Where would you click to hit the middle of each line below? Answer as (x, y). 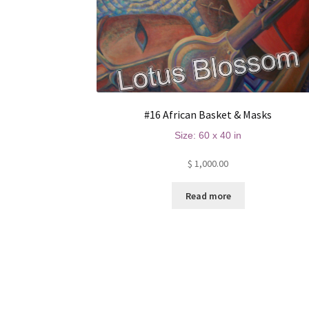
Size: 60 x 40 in (208, 135)
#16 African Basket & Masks (208, 114)
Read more (208, 196)
